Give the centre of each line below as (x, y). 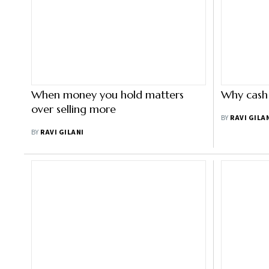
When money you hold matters (107, 95)
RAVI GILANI (62, 132)
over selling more (74, 109)
